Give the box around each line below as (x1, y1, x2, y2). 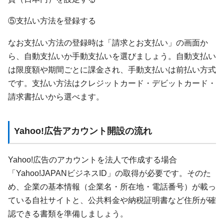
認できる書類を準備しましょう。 (8, 208, 128, 218)
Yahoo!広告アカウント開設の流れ (13, 126, 152, 136)
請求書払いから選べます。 (8, 91, 104, 101)
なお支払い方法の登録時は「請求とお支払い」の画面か (8, 37, 208, 47)
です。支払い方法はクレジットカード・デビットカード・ (8, 78, 216, 87)
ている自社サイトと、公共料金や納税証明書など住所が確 (8, 195, 216, 204)
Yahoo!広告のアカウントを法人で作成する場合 (8, 154, 177, 164)
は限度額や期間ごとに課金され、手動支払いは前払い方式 (8, 64, 216, 74)
